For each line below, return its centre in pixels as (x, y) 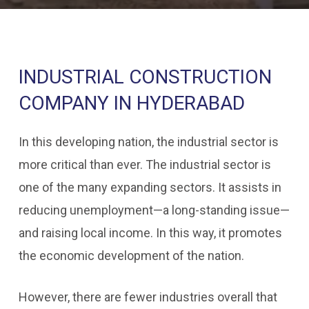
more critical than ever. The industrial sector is (144, 165)
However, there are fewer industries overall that (148, 297)
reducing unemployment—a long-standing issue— (154, 210)
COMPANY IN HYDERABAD (131, 103)
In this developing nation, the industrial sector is (148, 142)
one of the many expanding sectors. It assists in (150, 187)
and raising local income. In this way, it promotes (150, 233)
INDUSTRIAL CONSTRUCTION (145, 77)
